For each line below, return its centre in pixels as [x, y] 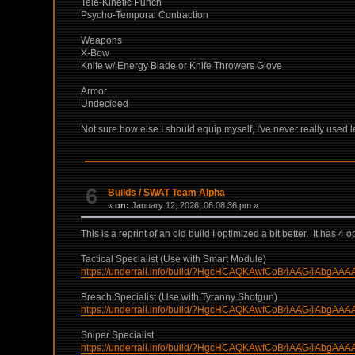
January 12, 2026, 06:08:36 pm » [194, 205]
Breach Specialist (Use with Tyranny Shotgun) [179, 297]
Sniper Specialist [118, 335]
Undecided [105, 104]
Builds [122, 192]
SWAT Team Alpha [185, 192]
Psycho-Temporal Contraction [145, 15]
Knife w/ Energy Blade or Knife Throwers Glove [182, 66]
